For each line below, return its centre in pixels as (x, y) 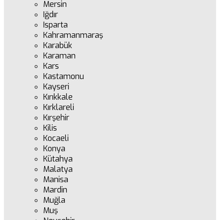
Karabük (58, 45)
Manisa (56, 179)
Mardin (55, 190)
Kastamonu (64, 76)
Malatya (58, 169)
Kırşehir (56, 118)
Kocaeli (56, 138)
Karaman (59, 56)
